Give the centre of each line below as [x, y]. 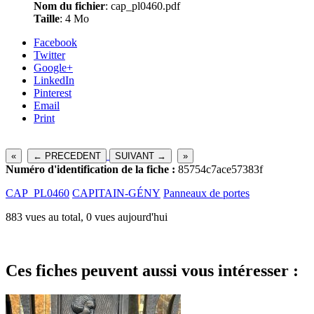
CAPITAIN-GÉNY [116, 193]
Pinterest [53, 93]
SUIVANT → [141, 156]
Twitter [49, 55]
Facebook [55, 42]
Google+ [53, 67]
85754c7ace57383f [219, 169]
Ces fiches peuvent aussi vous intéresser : [152, 270]
